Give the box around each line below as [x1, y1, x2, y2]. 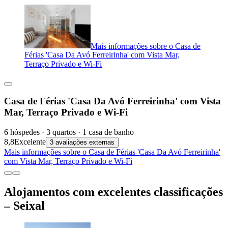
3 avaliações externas [50, 138, 115, 146]
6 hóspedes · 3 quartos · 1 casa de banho [4, 127, 134, 136]
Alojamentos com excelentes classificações [4, 185, 223, 198]
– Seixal [4, 198, 45, 212]
